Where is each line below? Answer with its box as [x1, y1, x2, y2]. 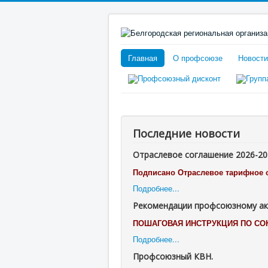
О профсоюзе [173, 51, 223, 63]
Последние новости [133, 126, 240, 141]
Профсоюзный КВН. [133, 251, 213, 263]
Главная [128, 51, 157, 63]
